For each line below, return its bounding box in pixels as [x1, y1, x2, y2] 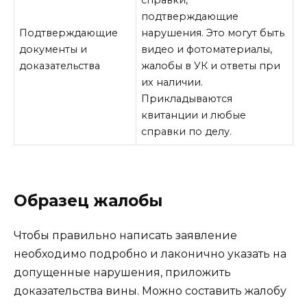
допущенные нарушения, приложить [14, 266, 231, 280]
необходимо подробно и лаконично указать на [14, 247, 286, 261]
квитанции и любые [141, 109, 247, 122]
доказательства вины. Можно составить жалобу [14, 284, 286, 298]
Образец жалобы [14, 191, 162, 211]
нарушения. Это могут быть [141, 27, 285, 40]
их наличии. [141, 76, 204, 89]
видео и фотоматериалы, [141, 43, 273, 56]
